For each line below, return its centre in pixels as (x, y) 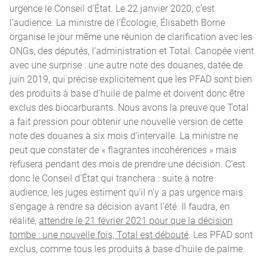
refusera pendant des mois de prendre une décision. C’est (127, 164)
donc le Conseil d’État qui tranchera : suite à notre (111, 178)
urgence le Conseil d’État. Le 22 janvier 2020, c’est (112, 8)
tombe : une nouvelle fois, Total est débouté (99, 235)
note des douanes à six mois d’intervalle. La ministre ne (124, 136)
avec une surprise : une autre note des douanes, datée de (126, 65)
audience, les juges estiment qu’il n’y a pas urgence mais (126, 192)
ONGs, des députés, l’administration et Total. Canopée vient (132, 51)
